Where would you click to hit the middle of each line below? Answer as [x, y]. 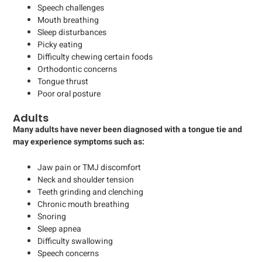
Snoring [52, 216]
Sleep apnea [59, 229]
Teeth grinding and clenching [90, 192]
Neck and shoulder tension [86, 180]
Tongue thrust [63, 82]
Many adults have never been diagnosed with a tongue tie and [127, 130]
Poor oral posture [69, 94]
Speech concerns [68, 253]
